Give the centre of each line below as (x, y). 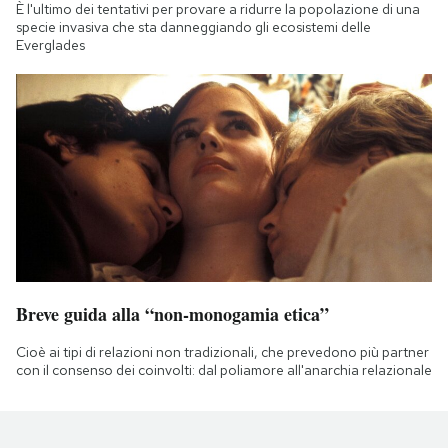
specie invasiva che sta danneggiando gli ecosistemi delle (193, 26)
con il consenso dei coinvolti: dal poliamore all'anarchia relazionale (224, 369)
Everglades (50, 44)
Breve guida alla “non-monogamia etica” (172, 313)
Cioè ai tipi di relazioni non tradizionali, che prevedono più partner (222, 351)
